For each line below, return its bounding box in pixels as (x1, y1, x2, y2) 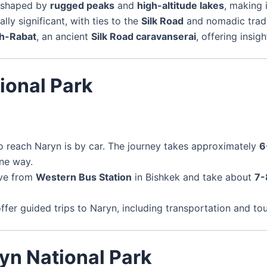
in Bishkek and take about (132, 170, 254, 183)
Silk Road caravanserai (91, 30, 196, 42)
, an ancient (36, 30, 91, 42)
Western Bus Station (36, 170, 132, 183)
